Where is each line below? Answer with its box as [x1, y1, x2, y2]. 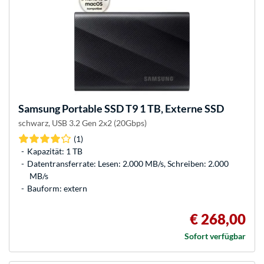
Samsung [18, 101, 60, 115]
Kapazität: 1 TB [27, 146, 82, 156]
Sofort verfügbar [184, 230, 246, 241]
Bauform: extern [27, 183, 87, 193]
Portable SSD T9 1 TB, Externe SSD [60, 101, 224, 115]
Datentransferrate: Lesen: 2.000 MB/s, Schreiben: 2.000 [27, 158, 229, 169]
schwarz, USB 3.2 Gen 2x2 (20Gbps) [18, 117, 147, 128]
